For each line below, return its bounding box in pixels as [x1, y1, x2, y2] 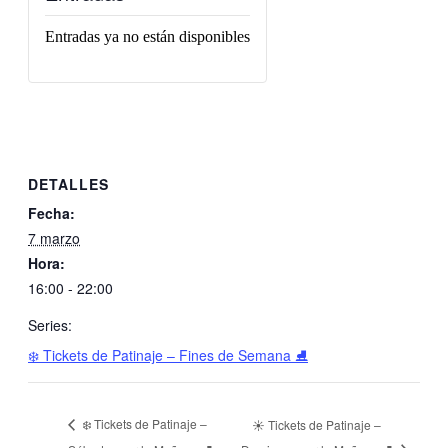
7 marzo [28, 228, 80, 249]
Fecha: [28, 203, 75, 224]
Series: [28, 315, 72, 336]
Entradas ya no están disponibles [45, 27, 250, 45]
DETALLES [28, 174, 109, 195]
